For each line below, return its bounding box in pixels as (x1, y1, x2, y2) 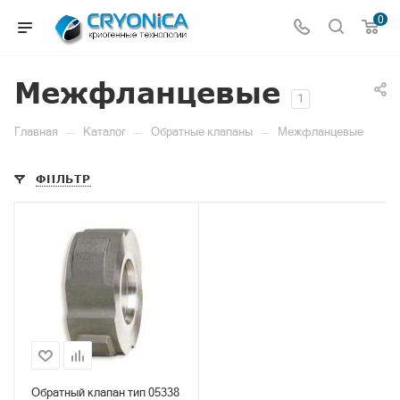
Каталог (83, 125, 126, 138)
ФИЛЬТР (36, 172, 91, 186)
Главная (14, 125, 58, 138)
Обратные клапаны (151, 125, 253, 138)
